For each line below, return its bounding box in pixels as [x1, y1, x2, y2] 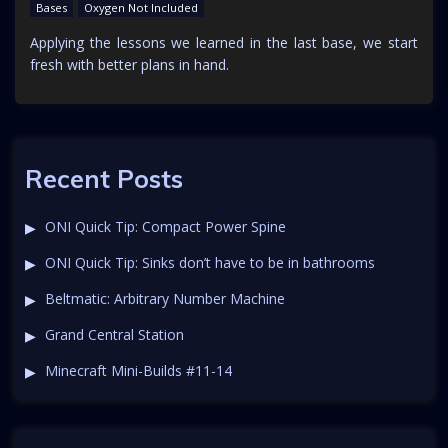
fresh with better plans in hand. [30, 54, 229, 74]
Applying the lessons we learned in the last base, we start [30, 32, 418, 52]
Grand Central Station [44, 325, 184, 345]
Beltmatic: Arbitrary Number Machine [44, 289, 285, 309]
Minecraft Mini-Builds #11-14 [44, 361, 232, 381]
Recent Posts [25, 163, 183, 195]
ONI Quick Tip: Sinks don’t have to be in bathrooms [44, 253, 375, 273]
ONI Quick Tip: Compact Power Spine [44, 217, 286, 237]
